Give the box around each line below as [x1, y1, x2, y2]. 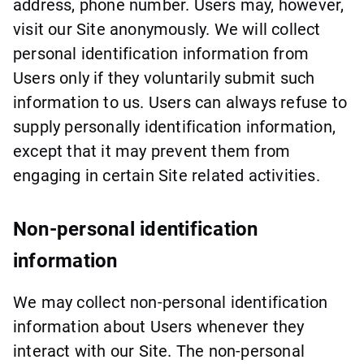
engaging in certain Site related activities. [13, 165, 320, 185]
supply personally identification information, [13, 116, 336, 136]
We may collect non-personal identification [13, 292, 328, 312]
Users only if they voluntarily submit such [13, 67, 315, 88]
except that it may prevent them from [13, 141, 291, 161]
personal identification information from [13, 43, 310, 63]
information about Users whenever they [13, 316, 305, 336]
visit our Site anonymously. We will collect [13, 19, 321, 39]
